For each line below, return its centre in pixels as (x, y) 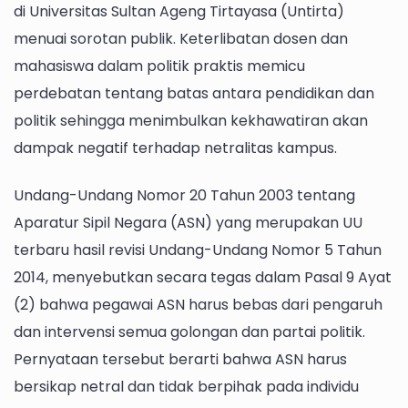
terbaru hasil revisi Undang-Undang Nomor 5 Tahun (198, 250)
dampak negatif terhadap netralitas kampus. (175, 148)
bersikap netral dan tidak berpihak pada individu (186, 386)
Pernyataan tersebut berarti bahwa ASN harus (180, 359)
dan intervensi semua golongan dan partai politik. (189, 331)
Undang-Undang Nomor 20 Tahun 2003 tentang (184, 195)
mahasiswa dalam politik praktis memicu (159, 66)
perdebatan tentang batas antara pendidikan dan (194, 94)
